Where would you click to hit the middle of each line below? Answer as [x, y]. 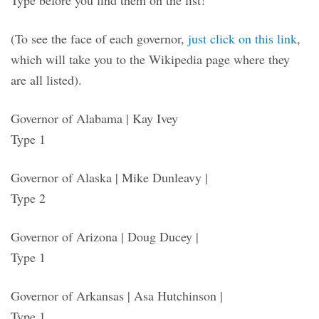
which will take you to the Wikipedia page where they [150, 59]
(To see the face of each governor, [99, 38]
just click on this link [242, 38]
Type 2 [28, 198]
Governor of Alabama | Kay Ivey [94, 118]
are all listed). [46, 79]
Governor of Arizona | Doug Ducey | [105, 236]
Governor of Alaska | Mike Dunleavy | [109, 177]
